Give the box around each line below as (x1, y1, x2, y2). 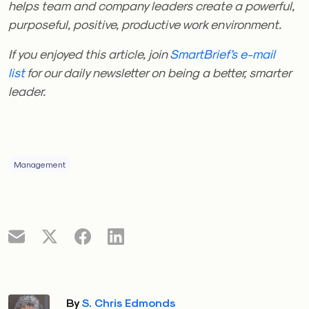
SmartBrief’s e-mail (170, 46, 275, 61)
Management (14, 159, 66, 170)
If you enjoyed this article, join (8, 46, 170, 61)
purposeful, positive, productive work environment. (8, 17, 281, 32)
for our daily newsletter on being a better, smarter (25, 65, 291, 80)
